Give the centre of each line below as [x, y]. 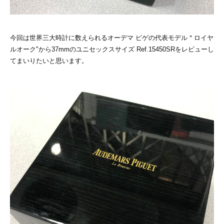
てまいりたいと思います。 [49, 61]
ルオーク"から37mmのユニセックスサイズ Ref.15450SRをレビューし [112, 49]
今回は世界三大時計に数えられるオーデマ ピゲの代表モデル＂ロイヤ [112, 38]
